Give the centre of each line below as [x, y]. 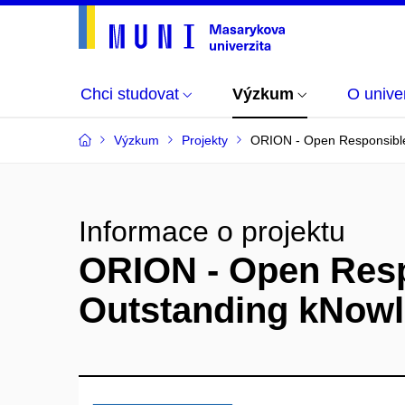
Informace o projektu [212, 231]
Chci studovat [130, 94]
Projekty [205, 140]
